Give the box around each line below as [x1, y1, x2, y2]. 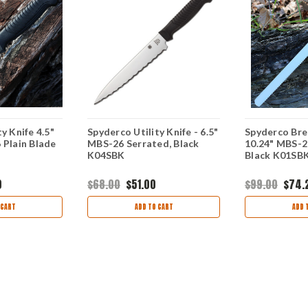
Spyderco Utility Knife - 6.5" [87, 125, 219, 137]
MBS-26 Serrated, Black [87, 137, 199, 149]
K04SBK [87, 148, 125, 161]
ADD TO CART [134, 201, 173, 212]
